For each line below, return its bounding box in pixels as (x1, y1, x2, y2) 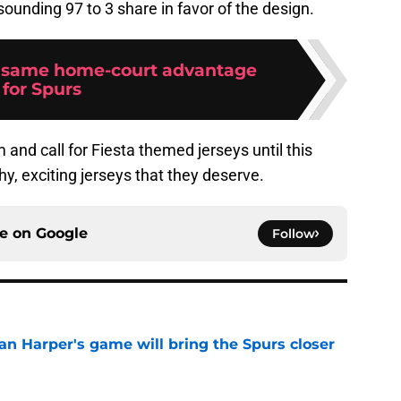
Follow (272, 226, 315, 243)
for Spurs (3, 78, 81, 100)
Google (36, 225, 88, 243)
